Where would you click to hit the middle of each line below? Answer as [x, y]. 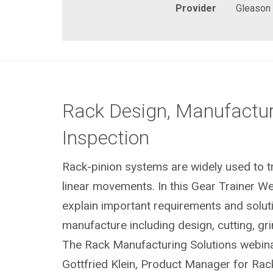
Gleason [253, 8]
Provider [196, 8]
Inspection [105, 137]
